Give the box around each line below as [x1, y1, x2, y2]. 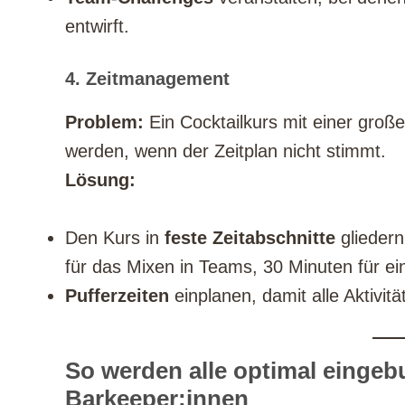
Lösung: [65, 170, 136, 191]
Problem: [65, 112, 144, 133]
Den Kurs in [65, 228, 165, 249]
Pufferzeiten [65, 286, 169, 306]
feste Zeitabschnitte [165, 228, 335, 249]
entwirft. [65, 16, 129, 37]
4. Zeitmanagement [65, 69, 230, 89]
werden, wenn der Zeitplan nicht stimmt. [65, 141, 386, 162]
